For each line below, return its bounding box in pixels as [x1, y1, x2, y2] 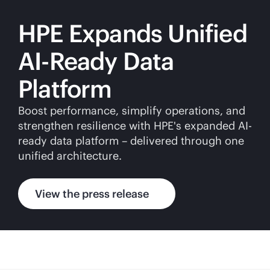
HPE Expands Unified [18, 18, 247, 49]
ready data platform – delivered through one [18, 134, 244, 148]
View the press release [35, 187, 149, 201]
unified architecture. [18, 149, 122, 163]
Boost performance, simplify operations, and [18, 104, 245, 118]
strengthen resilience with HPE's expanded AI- [18, 119, 252, 133]
